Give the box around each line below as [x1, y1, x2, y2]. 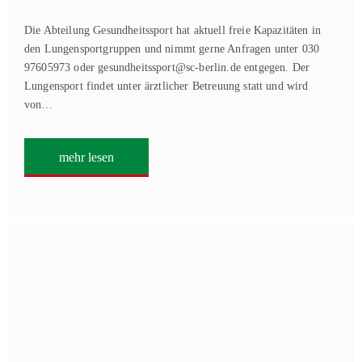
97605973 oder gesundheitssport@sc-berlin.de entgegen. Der [24, 61, 310, 74]
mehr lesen [59, 150, 114, 164]
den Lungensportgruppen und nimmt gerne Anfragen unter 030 [24, 43, 320, 55]
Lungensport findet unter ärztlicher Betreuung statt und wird [24, 80, 309, 92]
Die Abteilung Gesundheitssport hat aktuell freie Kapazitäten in [24, 24, 322, 36]
